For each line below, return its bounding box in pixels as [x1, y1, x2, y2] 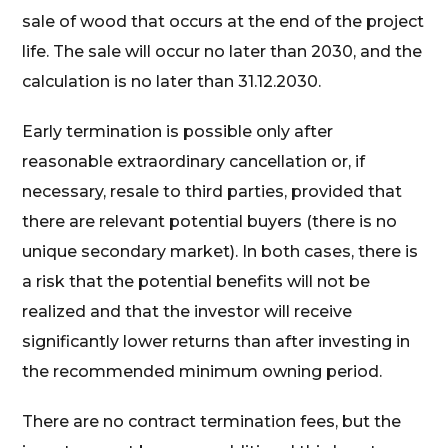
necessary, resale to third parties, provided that [22, 182, 403, 201]
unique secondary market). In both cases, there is [22, 242, 419, 261]
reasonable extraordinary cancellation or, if [22, 152, 366, 171]
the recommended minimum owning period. [22, 362, 383, 381]
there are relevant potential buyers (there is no [22, 212, 398, 231]
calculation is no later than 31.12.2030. [22, 72, 322, 91]
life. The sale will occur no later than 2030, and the [22, 42, 423, 61]
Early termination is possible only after [22, 122, 334, 141]
